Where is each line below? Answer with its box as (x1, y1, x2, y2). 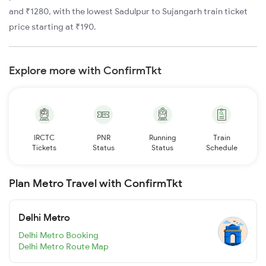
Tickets (32, 143, 57, 153)
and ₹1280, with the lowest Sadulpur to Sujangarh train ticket (9, 6, 248, 17)
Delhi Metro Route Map (18, 240, 109, 252)
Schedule (205, 143, 237, 153)
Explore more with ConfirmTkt (9, 64, 161, 78)
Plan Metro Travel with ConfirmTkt (9, 176, 182, 191)
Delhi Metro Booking (18, 229, 99, 240)
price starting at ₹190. (9, 21, 96, 33)
